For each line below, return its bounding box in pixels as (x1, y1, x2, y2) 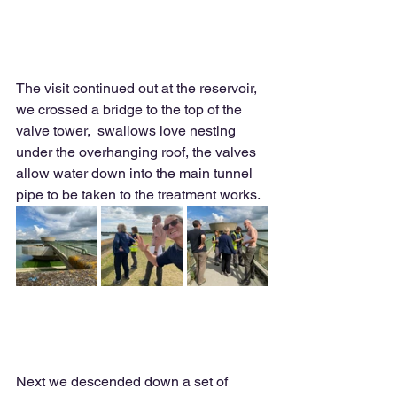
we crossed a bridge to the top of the (16, 101, 245, 118)
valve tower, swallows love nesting (16, 122, 239, 139)
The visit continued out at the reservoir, (16, 80, 261, 97)
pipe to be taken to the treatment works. (16, 186, 263, 203)
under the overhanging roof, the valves (16, 144, 260, 160)
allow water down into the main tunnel (16, 165, 256, 182)
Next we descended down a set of (16, 373, 231, 390)
